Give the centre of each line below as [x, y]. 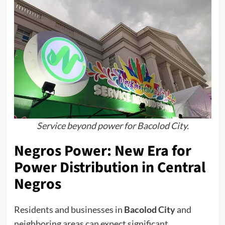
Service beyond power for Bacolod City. [113, 125]
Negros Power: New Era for [102, 151]
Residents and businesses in [69, 209]
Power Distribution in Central [110, 167]
